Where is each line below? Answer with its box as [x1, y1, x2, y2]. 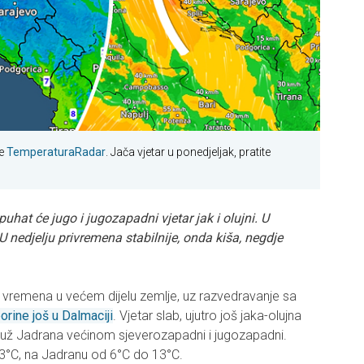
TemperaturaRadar [6, 145, 106, 159]
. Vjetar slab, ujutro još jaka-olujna [113, 308, 301, 324]
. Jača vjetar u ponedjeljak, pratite [106, 145, 271, 159]
